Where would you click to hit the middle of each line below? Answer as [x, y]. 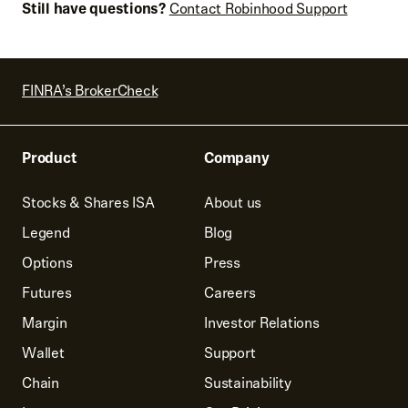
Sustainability [248, 383]
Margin [45, 323]
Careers [230, 293]
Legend [46, 233]
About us [233, 203]
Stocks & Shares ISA [88, 203]
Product [50, 158]
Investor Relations [262, 323]
